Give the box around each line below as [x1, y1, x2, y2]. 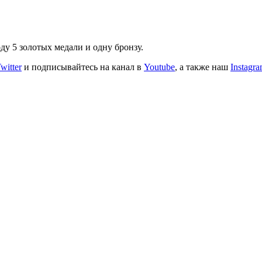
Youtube [144, 61, 175, 72]
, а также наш [175, 61, 230, 72]
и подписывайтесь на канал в [22, 61, 144, 72]
